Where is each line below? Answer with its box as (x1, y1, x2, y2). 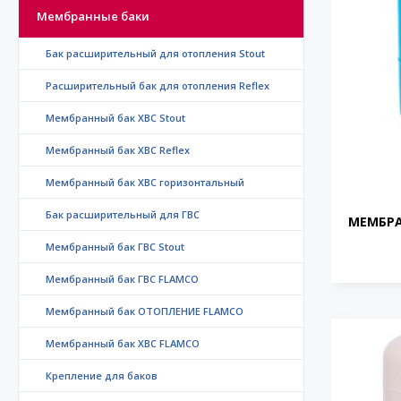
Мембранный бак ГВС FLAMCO (46, 272, 199, 286)
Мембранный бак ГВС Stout (46, 240, 184, 254)
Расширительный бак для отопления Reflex (46, 79, 269, 93)
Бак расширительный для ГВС (46, 208, 200, 222)
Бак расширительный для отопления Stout (46, 47, 265, 61)
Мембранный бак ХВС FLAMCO (46, 337, 200, 351)
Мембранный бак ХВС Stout (46, 111, 185, 125)
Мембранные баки (37, 8, 149, 25)
